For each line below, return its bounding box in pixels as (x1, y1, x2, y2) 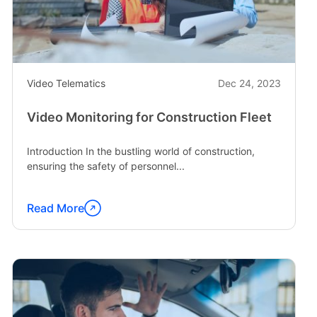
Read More (26, 201, 84, 215)
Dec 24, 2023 (217, 77, 281, 89)
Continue (25, 208, 76, 223)
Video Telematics (26, 77, 105, 89)
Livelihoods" (25, 26, 93, 41)
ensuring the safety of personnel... (26, 160, 185, 172)
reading (25, 225, 67, 240)
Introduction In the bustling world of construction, (26, 145, 255, 157)
